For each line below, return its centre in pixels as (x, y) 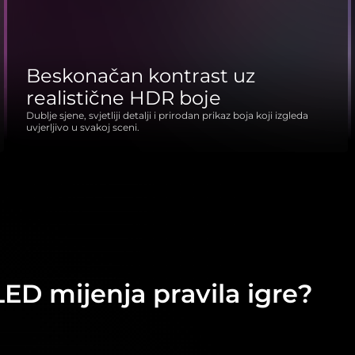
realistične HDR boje (124, 98)
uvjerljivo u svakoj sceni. (83, 127)
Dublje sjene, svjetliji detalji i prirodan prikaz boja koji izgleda (168, 115)
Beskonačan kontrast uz (141, 76)
